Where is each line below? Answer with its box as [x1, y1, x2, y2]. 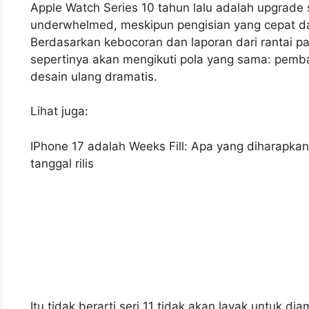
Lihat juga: [30, 104, 88, 119]
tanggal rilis [30, 156, 94, 170]
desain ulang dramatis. [30, 69, 157, 83]
